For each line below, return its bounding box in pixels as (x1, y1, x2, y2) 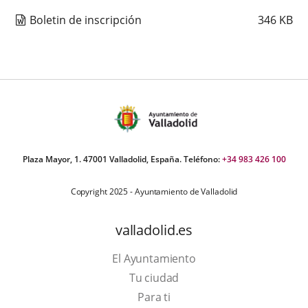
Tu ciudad (129, 270, 179, 285)
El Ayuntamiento (112, 251, 196, 266)
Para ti (137, 289, 170, 305)
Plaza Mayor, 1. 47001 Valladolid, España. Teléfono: (22, 153, 222, 165)
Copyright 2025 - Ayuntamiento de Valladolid (70, 186, 238, 197)
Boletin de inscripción (29, 12, 142, 27)
